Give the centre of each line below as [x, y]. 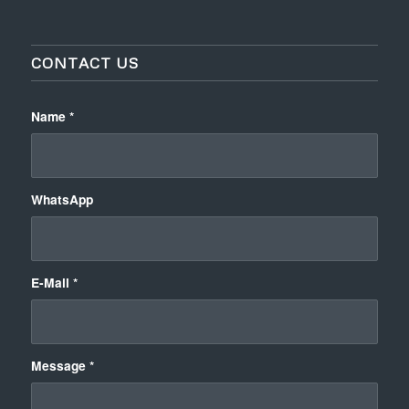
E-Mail [52, 282]
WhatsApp [62, 199]
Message [60, 365]
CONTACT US [84, 62]
